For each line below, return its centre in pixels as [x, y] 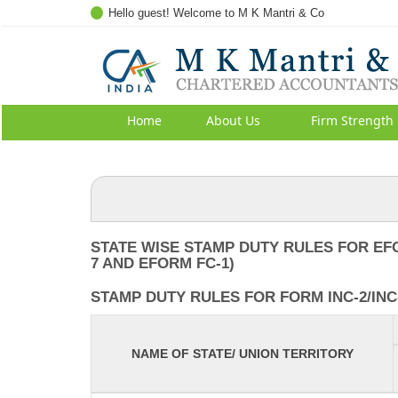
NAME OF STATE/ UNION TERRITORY [242, 354]
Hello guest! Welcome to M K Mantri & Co [216, 13]
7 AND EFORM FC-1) [163, 263]
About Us [233, 120]
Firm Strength [352, 120]
